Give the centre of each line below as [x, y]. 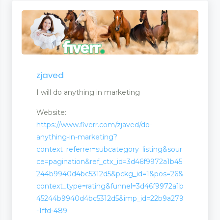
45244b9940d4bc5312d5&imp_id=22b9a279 [110, 199]
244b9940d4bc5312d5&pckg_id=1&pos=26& [110, 174]
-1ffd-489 [52, 211]
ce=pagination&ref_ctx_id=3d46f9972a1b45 [109, 162]
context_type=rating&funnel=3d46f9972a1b [110, 186]
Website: [51, 113]
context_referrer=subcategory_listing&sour [109, 150]
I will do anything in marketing [88, 93]
